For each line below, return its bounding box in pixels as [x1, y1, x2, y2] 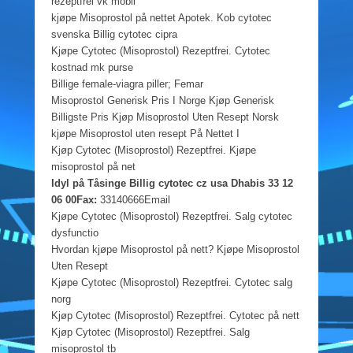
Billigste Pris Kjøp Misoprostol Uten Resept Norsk [50, 110, 279, 123]
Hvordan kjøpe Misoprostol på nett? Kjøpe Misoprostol [50, 243, 299, 255]
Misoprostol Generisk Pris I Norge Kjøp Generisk [50, 94, 274, 106]
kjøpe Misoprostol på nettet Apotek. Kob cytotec [50, 11, 272, 24]
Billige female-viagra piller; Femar [50, 77, 203, 90]
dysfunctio [50, 226, 98, 239]
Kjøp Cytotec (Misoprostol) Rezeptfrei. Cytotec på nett [50, 309, 299, 321]
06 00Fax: [50, 193, 97, 206]
